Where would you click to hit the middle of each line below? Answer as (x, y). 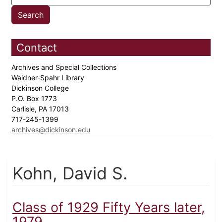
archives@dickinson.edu (51, 130)
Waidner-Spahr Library (49, 78)
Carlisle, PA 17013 (41, 109)
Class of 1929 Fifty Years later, (109, 208)
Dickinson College (41, 88)
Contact (37, 48)
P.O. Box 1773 (35, 99)
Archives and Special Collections (65, 67)
